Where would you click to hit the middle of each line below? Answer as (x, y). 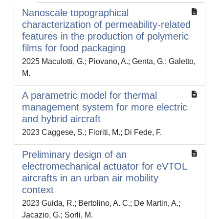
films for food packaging (74, 48)
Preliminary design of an (74, 154)
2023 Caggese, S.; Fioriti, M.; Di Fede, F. (92, 132)
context (38, 190)
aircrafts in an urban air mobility (90, 178)
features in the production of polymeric (105, 36)
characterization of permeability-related (106, 24)
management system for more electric (105, 107)
